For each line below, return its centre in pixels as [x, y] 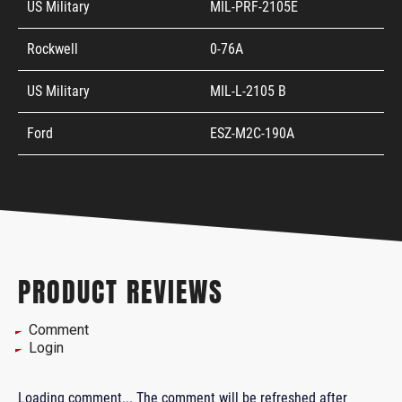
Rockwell [52, 48]
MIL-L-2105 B [248, 91]
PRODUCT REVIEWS [121, 292]
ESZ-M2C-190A [252, 133]
